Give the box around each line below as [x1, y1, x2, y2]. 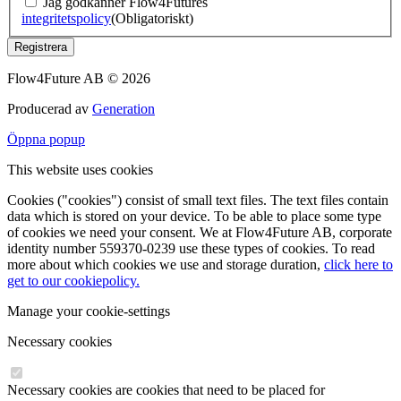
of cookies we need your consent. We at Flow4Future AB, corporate [7, 225, 392, 241]
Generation [92, 101, 155, 117]
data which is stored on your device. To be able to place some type [7, 209, 381, 225]
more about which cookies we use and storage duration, [7, 257, 324, 273]
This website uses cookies [7, 162, 153, 178]
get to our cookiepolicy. [7, 273, 140, 289]
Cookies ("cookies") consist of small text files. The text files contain [7, 192, 388, 209]
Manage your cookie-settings [7, 303, 170, 320]
